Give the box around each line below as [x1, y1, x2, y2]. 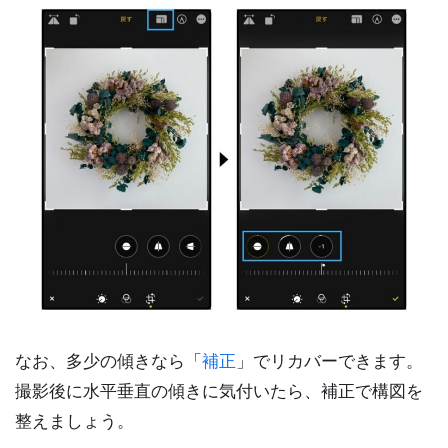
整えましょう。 [15, 411, 134, 431]
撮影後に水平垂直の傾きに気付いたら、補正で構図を [15, 381, 423, 401]
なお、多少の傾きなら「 [15, 351, 202, 371]
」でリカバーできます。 [236, 351, 423, 371]
